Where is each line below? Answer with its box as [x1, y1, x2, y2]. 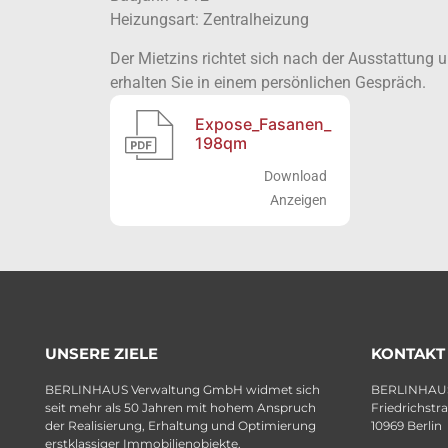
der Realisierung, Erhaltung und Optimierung [45, 417, 316, 433]
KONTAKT [371, 343, 445, 363]
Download [264, 167, 328, 184]
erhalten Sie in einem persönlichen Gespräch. [109, 72, 426, 92]
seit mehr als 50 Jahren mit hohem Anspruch [45, 399, 316, 415]
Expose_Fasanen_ [194, 113, 331, 134]
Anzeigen [270, 191, 328, 208]
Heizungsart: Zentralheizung [109, 10, 309, 30]
